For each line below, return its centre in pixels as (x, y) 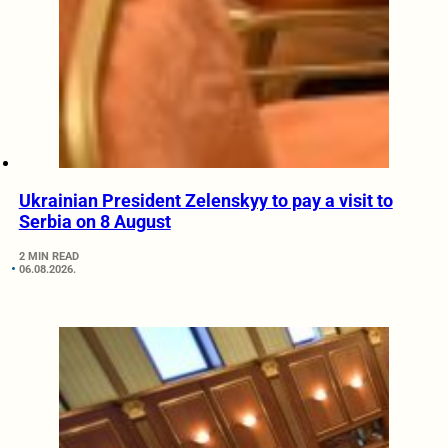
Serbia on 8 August (94, 221)
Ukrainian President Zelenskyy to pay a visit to (205, 200)
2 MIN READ (48, 256)
